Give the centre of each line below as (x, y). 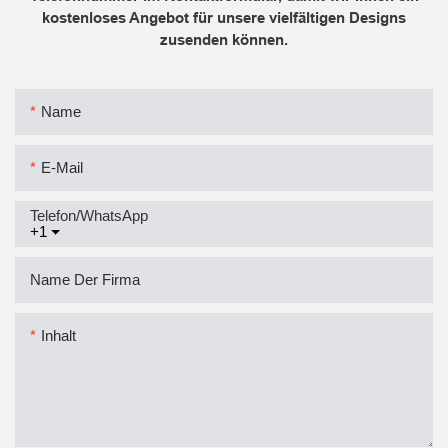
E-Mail (62, 167)
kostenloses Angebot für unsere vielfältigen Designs (224, 18)
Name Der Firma (85, 279)
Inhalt (58, 335)
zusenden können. (224, 40)
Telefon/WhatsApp (89, 215)
